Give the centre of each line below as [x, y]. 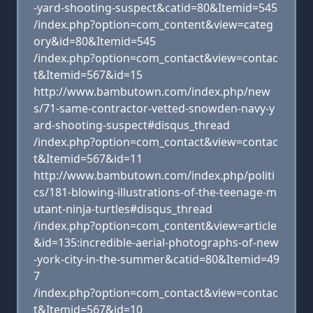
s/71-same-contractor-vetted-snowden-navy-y [154, 108]
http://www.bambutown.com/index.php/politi [154, 175]
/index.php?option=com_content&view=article [155, 226]
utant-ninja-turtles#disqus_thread [123, 209]
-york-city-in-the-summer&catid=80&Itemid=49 [156, 259]
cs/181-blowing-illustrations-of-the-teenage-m [155, 192]
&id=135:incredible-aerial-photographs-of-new [156, 242]
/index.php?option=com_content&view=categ [153, 24]
